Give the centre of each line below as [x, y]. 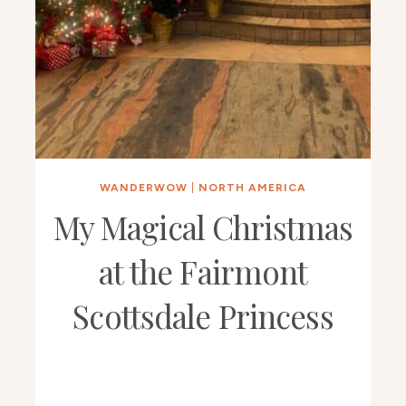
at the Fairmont [203, 272]
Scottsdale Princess [203, 316]
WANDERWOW [143, 188]
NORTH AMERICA [252, 188]
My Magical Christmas [203, 227]
